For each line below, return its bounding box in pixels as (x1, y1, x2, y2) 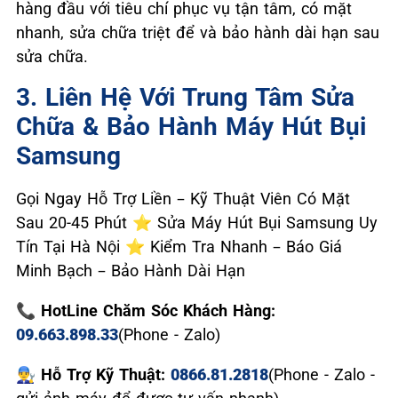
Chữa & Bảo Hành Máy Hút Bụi (16, 112, 366, 141)
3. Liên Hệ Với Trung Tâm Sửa (16, 83, 354, 112)
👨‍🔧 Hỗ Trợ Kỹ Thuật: (16, 365, 171, 384)
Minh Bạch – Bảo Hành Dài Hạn (16, 261, 245, 280)
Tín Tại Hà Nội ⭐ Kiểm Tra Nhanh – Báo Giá (16, 237, 342, 256)
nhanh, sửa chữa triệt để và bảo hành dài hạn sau (16, 23, 379, 42)
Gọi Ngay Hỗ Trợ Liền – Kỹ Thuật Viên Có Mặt (16, 189, 350, 208)
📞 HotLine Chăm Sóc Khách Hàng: (16, 301, 275, 320)
